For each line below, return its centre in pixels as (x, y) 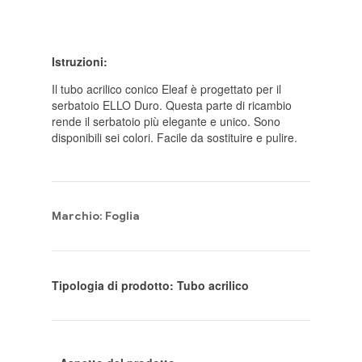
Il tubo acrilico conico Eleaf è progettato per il (166, 89)
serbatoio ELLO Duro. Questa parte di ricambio (172, 105)
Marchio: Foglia (96, 217)
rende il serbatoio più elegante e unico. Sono (166, 122)
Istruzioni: (80, 62)
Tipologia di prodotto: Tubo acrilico (150, 286)
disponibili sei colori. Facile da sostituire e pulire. (175, 138)
